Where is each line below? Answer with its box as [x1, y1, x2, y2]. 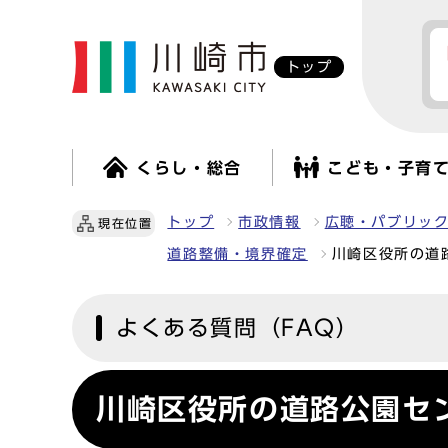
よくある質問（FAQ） [116, 317, 360, 339]
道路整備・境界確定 [167, 247, 308, 261]
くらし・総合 [136, 160, 242, 176]
